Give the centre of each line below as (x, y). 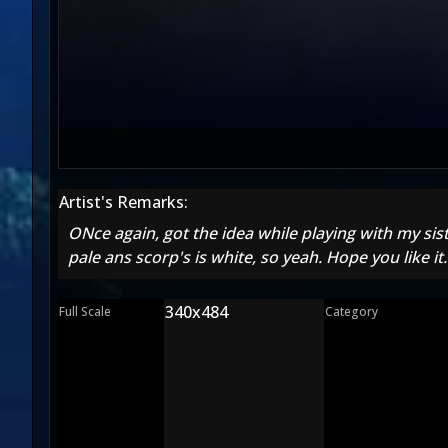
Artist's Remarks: (123, 202)
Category (351, 311)
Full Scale (85, 311)
